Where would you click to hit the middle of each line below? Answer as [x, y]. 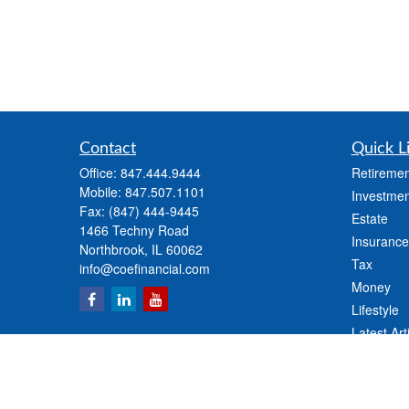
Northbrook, [114, 250]
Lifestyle [375, 310]
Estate [369, 219]
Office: [100, 173]
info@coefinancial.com [145, 269]
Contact [108, 149]
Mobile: [102, 192]
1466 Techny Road [134, 231]
